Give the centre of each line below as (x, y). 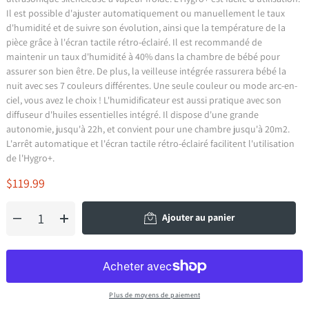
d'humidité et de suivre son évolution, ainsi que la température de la (146, 27)
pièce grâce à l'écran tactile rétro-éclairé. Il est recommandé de (134, 42)
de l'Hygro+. (31, 158)
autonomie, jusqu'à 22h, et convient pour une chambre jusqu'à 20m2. (148, 129)
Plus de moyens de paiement (154, 295)
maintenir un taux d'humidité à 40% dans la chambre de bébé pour (143, 56)
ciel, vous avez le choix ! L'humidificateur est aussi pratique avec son (144, 100)
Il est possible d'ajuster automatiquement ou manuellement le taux (146, 13)
